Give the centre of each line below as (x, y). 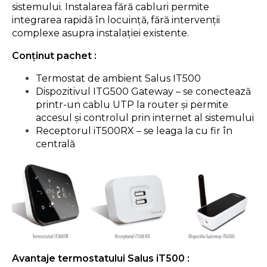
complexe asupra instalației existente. (100, 33)
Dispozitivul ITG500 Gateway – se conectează (143, 91)
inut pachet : (66, 55)
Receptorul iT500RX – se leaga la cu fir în (134, 131)
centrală (55, 144)
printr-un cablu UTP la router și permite (132, 104)
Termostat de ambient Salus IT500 (118, 78)
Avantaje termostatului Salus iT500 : (101, 258)
